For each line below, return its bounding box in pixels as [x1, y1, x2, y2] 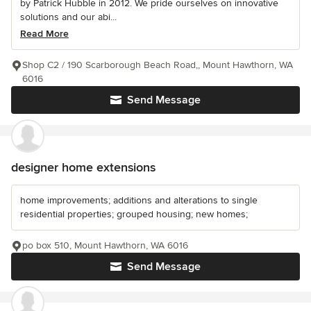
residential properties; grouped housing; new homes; [20, 208, 248, 221]
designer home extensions [11, 160, 155, 176]
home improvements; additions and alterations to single [20, 194, 258, 207]
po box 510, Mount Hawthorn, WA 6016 [22, 239, 188, 252]
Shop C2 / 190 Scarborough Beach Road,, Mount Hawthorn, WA [22, 59, 293, 72]
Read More [20, 28, 69, 40]
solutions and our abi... [20, 11, 117, 24]
